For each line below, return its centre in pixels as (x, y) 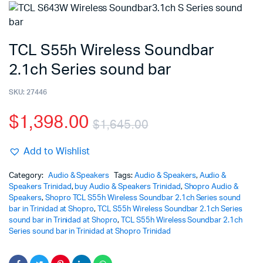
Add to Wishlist (56, 152)
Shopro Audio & (211, 187)
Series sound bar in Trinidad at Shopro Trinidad (90, 232)
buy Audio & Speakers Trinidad (128, 187)
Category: (27, 176)
